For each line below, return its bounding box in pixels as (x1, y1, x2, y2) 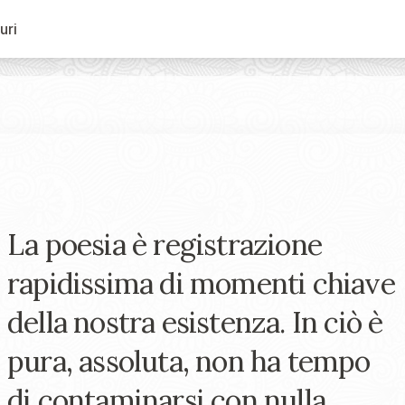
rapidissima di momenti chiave (7, 265, 395, 302)
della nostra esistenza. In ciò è (7, 304, 383, 341)
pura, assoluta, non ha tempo (7, 343, 371, 380)
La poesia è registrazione (7, 226, 323, 263)
